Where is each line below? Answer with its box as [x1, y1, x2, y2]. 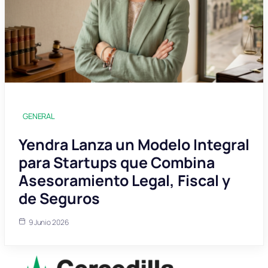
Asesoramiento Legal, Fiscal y [18, 170, 230, 191]
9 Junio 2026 [28, 217, 69, 228]
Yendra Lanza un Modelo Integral [18, 134, 249, 156]
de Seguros [18, 188, 100, 209]
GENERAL [22, 111, 56, 122]
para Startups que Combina [18, 152, 215, 173]
